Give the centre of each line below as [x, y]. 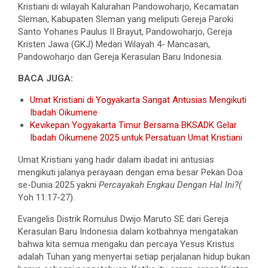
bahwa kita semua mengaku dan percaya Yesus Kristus [126, 244]
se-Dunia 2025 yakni [58, 185]
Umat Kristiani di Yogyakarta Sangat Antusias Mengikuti [138, 100]
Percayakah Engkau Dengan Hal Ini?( [170, 185]
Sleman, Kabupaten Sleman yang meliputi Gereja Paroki [126, 19]
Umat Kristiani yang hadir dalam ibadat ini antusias [116, 159]
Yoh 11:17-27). [46, 197]
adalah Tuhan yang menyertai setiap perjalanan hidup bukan [134, 256]
